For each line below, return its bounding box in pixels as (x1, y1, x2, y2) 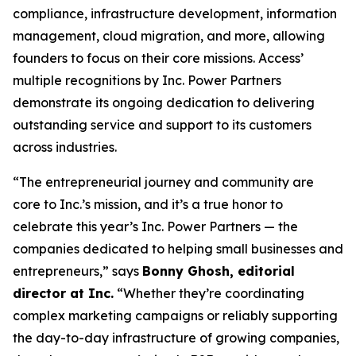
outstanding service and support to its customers (13, 117, 311, 133)
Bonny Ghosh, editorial (142, 263, 295, 279)
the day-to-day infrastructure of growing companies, (13, 330, 339, 346)
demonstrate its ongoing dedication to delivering (13, 95, 315, 110)
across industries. (13, 139, 117, 155)
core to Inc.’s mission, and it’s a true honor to (13, 196, 283, 212)
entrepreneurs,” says (13, 263, 142, 279)
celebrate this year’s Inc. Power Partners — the (13, 219, 298, 234)
